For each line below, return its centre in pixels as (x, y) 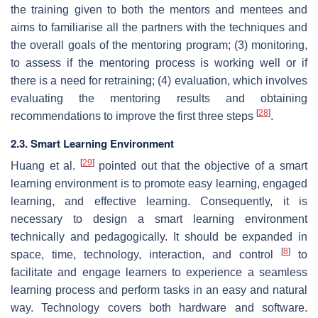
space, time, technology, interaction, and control (146, 254)
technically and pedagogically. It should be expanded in (159, 236)
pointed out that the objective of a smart (201, 165)
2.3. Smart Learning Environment (92, 143)
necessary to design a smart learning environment (159, 219)
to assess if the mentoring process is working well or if (159, 62)
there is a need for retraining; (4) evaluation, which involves (159, 80)
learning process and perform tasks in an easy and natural (159, 290)
